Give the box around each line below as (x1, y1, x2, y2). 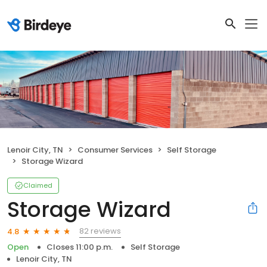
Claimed (23, 181, 52, 191)
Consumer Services (77, 144, 153, 156)
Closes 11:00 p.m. (46, 241, 113, 253)
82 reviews (79, 225, 121, 237)
